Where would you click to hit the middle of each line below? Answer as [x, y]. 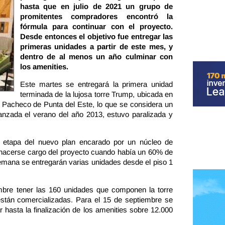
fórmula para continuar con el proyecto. [96, 26]
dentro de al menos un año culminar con [96, 57]
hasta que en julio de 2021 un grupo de [96, 6]
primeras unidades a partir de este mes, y [96, 46]
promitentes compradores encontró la [96, 16]
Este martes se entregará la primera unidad [96, 84]
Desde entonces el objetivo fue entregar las [96, 36]
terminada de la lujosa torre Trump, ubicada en [96, 94]
